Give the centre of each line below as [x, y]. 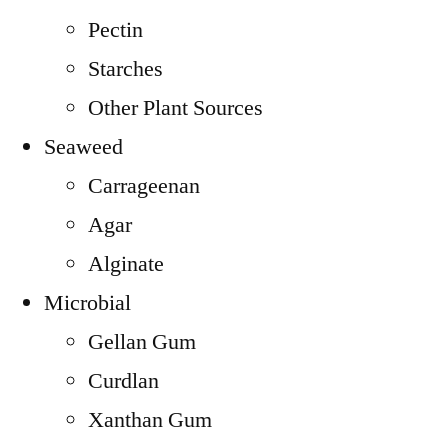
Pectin [115, 30]
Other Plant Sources [175, 108]
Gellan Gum [142, 342]
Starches [125, 69]
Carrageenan [144, 186]
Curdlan [123, 381]
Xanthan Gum [150, 420]
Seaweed [83, 147]
